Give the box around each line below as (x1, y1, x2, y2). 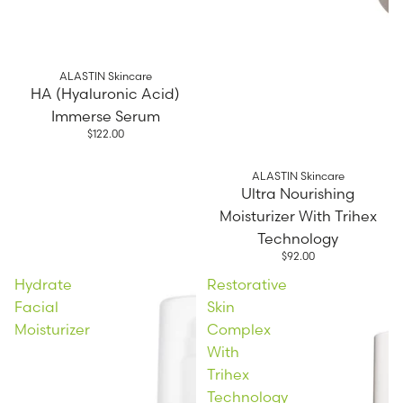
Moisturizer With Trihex (219, 207, 377, 226)
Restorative (207, 275, 287, 294)
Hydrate (14, 275, 72, 294)
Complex (207, 320, 271, 339)
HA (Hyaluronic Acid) (31, 84, 180, 103)
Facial (14, 298, 58, 317)
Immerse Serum (50, 106, 160, 125)
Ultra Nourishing (241, 184, 354, 203)
